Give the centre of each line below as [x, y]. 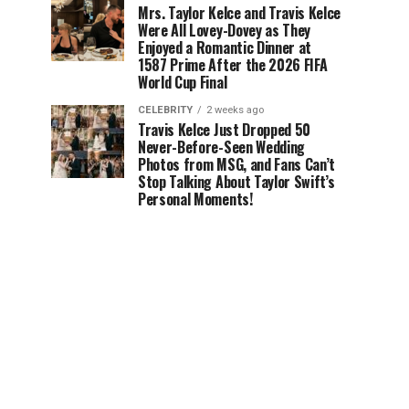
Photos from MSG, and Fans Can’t [237, 164]
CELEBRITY [165, 110]
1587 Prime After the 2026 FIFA [233, 65]
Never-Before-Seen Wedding [221, 147]
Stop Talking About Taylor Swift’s [236, 182]
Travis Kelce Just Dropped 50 [225, 130]
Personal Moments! [195, 199]
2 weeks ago [235, 110]
